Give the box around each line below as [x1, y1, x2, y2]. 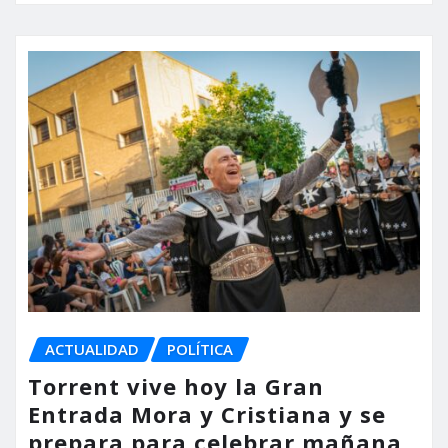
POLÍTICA [167, 339, 233, 360]
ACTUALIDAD [45, 339, 139, 360]
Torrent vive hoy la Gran [28, 371, 324, 401]
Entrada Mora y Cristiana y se [28, 399, 386, 429]
